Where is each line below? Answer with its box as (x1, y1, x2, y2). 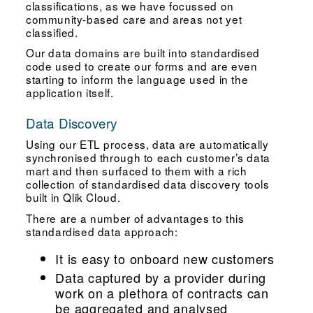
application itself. (25, 85, 114, 101)
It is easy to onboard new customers (55, 249, 275, 268)
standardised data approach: (25, 223, 178, 239)
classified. (25, 24, 78, 40)
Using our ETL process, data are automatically (25, 136, 269, 152)
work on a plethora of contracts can (55, 284, 269, 303)
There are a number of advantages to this (25, 210, 245, 226)
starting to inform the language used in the (25, 71, 249, 87)
